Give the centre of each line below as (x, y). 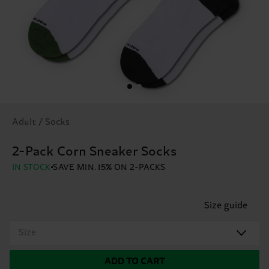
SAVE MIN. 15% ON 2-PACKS (109, 167)
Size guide (226, 205)
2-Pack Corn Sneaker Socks (94, 152)
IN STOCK (32, 167)
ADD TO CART (134, 261)
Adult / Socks (41, 122)
